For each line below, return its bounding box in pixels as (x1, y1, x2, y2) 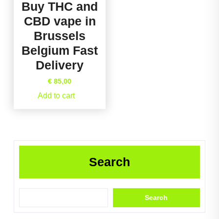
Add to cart (38, 91, 75, 100)
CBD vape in (23, 14, 96, 28)
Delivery (36, 58, 84, 72)
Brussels (34, 29, 86, 43)
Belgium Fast (22, 44, 98, 57)
